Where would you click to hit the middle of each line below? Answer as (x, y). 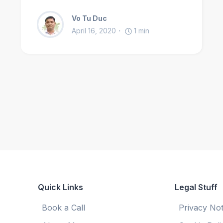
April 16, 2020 (94, 31)
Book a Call (63, 208)
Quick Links (60, 187)
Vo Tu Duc (89, 18)
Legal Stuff (196, 187)
